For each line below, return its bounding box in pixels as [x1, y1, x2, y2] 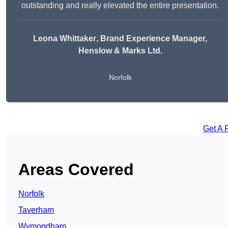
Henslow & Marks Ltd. [78, 46, 162, 55]
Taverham [18, 206, 54, 215]
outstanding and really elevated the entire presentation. [21, 1, 219, 10]
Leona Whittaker [33, 34, 96, 43]
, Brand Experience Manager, [96, 34, 207, 43]
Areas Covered [18, 160, 134, 179]
